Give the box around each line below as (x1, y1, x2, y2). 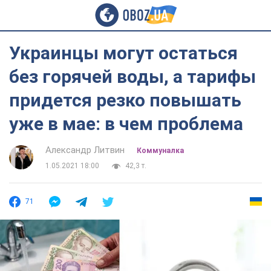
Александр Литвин (45, 145, 125, 155)
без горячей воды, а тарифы (9, 66, 256, 87)
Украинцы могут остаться (9, 42, 238, 64)
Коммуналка (137, 146, 184, 155)
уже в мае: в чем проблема (9, 113, 243, 134)
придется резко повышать (9, 90, 241, 111)
